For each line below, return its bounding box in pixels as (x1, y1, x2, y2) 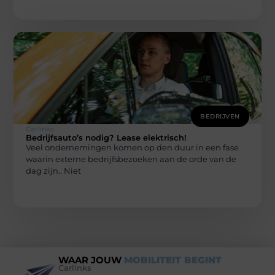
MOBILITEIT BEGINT (123, 254, 222, 266)
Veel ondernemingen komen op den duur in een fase (26, 142, 239, 152)
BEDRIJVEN (200, 112, 240, 120)
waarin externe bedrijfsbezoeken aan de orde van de (26, 153, 237, 164)
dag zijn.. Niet (26, 165, 82, 176)
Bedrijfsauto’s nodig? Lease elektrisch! (26, 132, 187, 142)
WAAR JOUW (58, 254, 124, 266)
